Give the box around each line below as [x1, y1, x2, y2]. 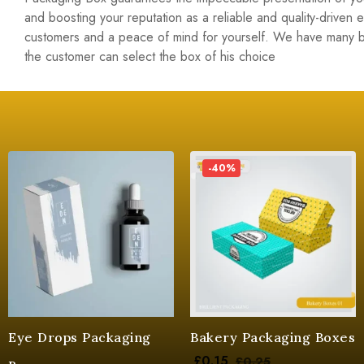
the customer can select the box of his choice [24, 47, 275, 66]
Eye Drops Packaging [8, 329, 151, 345]
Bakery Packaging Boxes [190, 329, 355, 345]
